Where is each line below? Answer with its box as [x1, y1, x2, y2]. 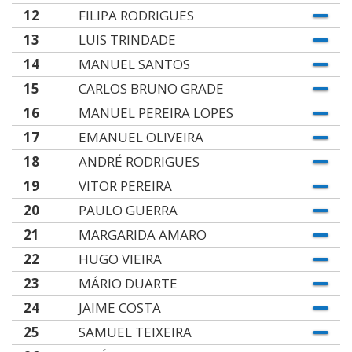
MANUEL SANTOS [78, 55, 190, 73]
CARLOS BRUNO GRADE [78, 79, 224, 97]
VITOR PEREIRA [78, 177, 172, 195]
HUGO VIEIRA [78, 250, 162, 268]
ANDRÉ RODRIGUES [78, 152, 200, 170]
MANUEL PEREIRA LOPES [78, 104, 233, 122]
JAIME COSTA [78, 299, 161, 317]
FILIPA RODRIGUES [78, 6, 194, 24]
